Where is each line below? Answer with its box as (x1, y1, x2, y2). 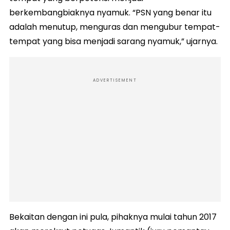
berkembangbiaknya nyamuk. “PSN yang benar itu (9, 7, 212, 19)
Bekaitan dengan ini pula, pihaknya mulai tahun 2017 (9, 211, 217, 223)
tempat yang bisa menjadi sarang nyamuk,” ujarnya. (9, 35, 218, 48)
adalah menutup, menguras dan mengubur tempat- (9, 21, 220, 33)
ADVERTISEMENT (93, 78, 137, 84)
